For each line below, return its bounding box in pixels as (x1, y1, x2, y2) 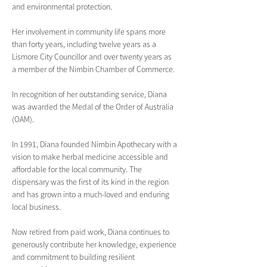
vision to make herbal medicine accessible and (12, 151, 170, 162)
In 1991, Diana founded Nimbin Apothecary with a (12, 139, 179, 150)
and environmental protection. (12, 1, 112, 12)
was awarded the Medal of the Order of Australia (12, 101, 175, 112)
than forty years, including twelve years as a (12, 39, 158, 49)
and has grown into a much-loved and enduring (12, 189, 171, 200)
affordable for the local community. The (12, 164, 144, 175)
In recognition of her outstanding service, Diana (12, 89, 169, 100)
